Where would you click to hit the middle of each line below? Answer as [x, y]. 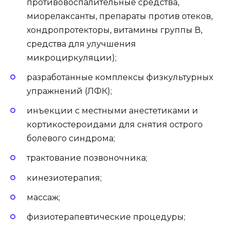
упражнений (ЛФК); [69, 91]
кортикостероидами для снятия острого [115, 125]
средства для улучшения [81, 44]
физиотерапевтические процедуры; [106, 217]
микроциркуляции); [72, 57]
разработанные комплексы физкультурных [120, 77]
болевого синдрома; [71, 139]
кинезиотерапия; [64, 178]
